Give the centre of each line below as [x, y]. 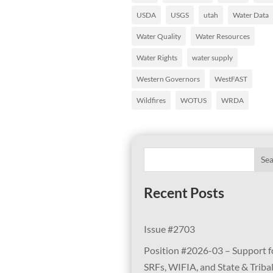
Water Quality [159, 36]
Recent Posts [184, 193]
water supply [212, 57]
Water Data [251, 15]
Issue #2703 [169, 229]
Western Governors [168, 79]
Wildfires [151, 100]
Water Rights [157, 57]
